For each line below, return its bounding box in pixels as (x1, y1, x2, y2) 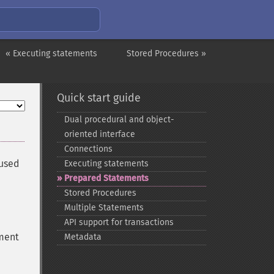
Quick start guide (56, 91, 141, 105)
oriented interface (64, 129, 135, 139)
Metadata (64, 232, 102, 242)
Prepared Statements (64, 173, 149, 183)
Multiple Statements (64, 202, 144, 213)
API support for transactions (64, 217, 174, 228)
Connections (64, 144, 113, 154)
